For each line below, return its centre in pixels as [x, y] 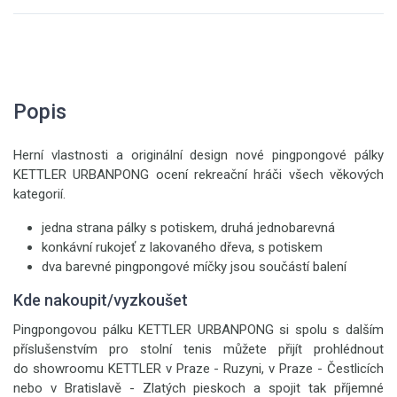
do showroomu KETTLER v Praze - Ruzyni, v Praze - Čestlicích [198, 369]
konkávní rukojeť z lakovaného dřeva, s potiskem [187, 247]
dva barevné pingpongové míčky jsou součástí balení [194, 267]
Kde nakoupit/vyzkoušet [101, 300]
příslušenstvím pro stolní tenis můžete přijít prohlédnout [198, 349]
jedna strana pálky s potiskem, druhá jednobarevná [188, 228]
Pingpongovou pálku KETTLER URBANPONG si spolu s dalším [198, 330]
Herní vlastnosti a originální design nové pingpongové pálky [198, 155]
